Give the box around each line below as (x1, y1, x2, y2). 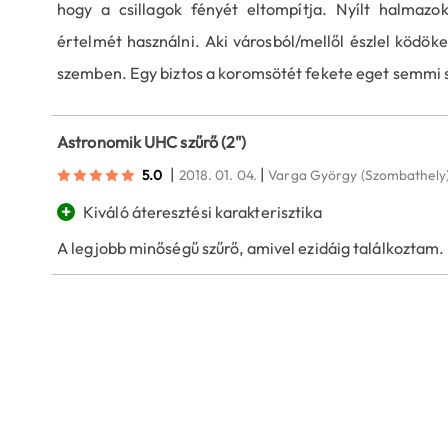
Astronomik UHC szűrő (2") (57, 131, 247, 152)
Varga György (268, 165, 358, 184)
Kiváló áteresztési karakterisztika (83, 202, 323, 223)
